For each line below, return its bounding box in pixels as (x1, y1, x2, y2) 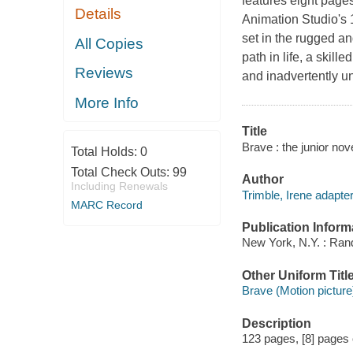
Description (241, 316, 311, 330)
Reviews (75, 65, 134, 82)
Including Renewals (70, 180, 168, 193)
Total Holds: (70, 145, 140, 159)
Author (241, 173, 284, 187)
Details (75, 6, 122, 23)
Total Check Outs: (70, 165, 173, 180)
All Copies (75, 35, 144, 52)
